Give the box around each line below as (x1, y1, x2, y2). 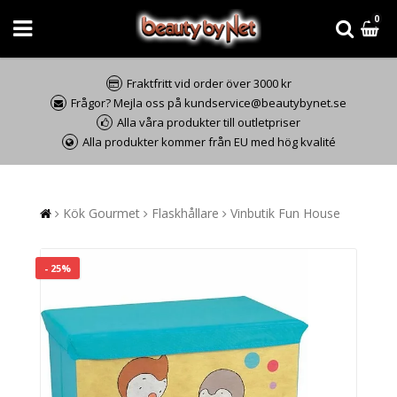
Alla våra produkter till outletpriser (117, 114, 300, 130)
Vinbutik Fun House (230, 205, 340, 222)
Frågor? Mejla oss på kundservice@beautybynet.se (71, 95, 346, 111)
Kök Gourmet (63, 205, 140, 222)
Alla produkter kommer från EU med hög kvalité (82, 134, 336, 150)
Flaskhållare (152, 205, 219, 222)
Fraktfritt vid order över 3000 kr (126, 75, 292, 91)
